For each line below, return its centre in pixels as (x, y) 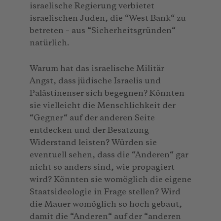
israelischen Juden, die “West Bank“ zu (108, 18)
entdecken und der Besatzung (89, 130)
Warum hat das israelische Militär (97, 69)
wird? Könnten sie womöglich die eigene (110, 180)
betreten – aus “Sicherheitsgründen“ (103, 31)
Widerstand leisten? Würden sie (93, 143)
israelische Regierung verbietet (92, 6)
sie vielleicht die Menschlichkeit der (103, 106)
